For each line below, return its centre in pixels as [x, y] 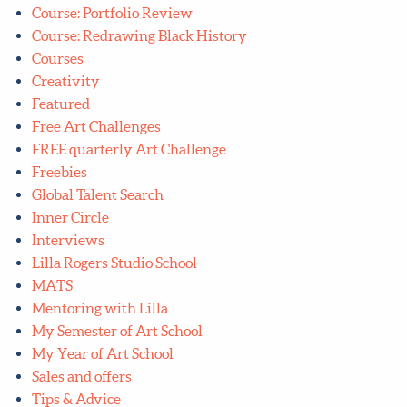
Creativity [65, 81]
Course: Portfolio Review [112, 13]
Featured [60, 104]
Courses [57, 59]
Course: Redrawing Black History [139, 36]
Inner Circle [70, 218]
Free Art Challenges [96, 127]
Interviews [68, 240]
